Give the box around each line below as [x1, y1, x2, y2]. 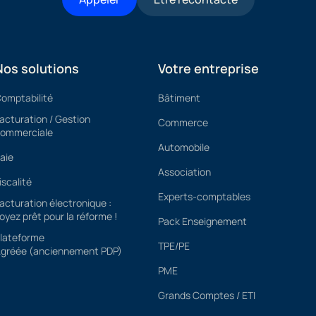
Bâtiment [158, 91, 200, 104]
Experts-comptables [158, 190, 250, 203]
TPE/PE [158, 239, 190, 253]
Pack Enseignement [158, 214, 247, 228]
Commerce [158, 116, 208, 129]
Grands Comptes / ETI [158, 288, 255, 302]
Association [158, 165, 211, 178]
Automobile [158, 140, 209, 154]
